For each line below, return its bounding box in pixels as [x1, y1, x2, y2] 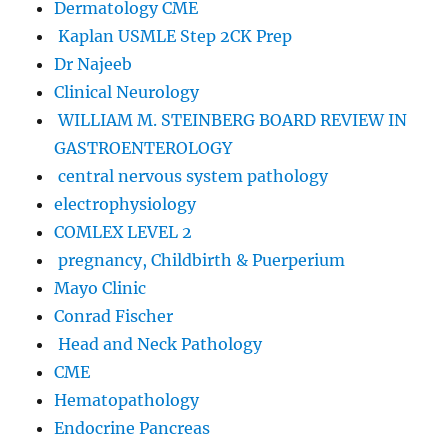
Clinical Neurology [54, 81, 200, 102]
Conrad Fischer [54, 305, 174, 326]
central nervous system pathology [54, 165, 329, 186]
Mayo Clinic [54, 277, 147, 298]
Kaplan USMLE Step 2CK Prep [54, 25, 293, 46]
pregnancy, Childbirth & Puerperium [54, 249, 346, 270]
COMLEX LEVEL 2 [54, 221, 193, 242]
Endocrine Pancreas [54, 417, 211, 438]
